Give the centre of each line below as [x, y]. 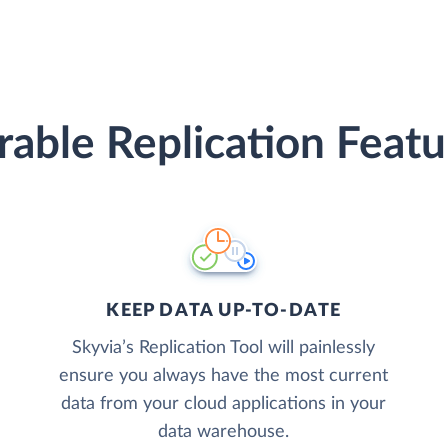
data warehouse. [224, 431]
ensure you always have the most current [224, 375]
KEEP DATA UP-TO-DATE [224, 310]
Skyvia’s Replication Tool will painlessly [224, 347]
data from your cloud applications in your [224, 403]
